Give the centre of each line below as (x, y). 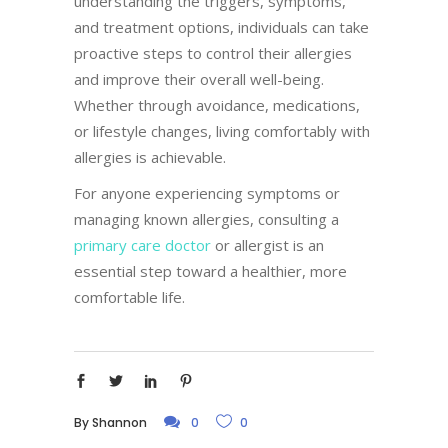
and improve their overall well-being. (199, 79)
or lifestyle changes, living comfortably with (222, 131)
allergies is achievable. (150, 157)
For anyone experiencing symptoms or (207, 193)
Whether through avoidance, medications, (217, 105)
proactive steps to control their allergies (213, 53)
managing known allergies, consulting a (206, 219)
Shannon (119, 422)
